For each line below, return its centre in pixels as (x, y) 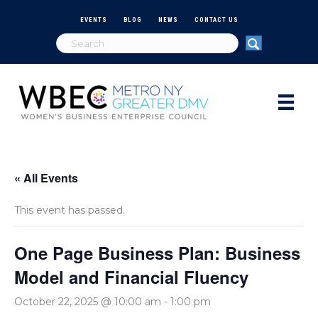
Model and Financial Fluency (131, 276)
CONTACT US (216, 20)
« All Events (46, 177)
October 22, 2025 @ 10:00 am (88, 301)
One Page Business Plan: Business (157, 252)
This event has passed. (70, 210)
